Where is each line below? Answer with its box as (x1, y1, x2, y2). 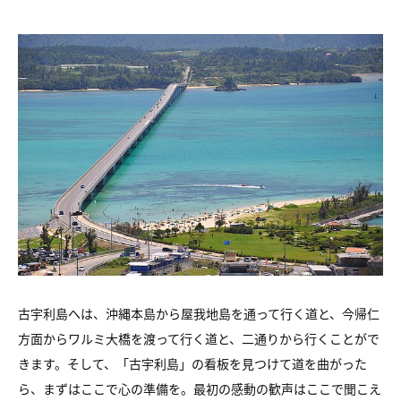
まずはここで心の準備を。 (43, 380, 193, 398)
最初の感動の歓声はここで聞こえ (193, 380, 381, 398)
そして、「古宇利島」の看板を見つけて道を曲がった (67, 354, 367, 373)
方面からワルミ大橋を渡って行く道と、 (18, 329, 242, 348)
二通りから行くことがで (242, 329, 380, 348)
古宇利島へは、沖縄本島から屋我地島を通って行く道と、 (18, 304, 342, 323)
